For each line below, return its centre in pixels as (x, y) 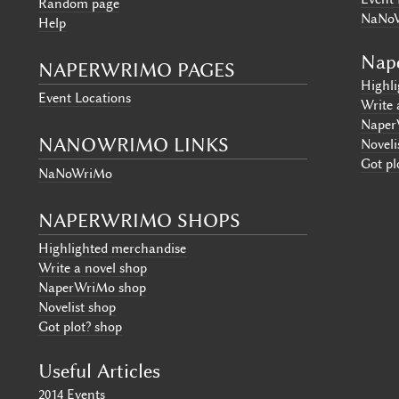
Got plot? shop (80, 327)
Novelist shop (77, 308)
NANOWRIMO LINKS (133, 145)
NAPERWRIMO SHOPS (139, 220)
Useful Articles (99, 370)
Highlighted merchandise (112, 249)
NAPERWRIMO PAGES (136, 69)
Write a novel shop (92, 269)
